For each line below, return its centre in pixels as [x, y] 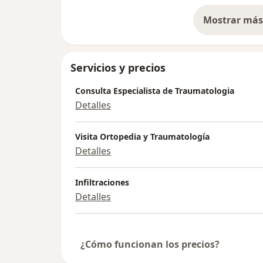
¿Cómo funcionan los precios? [150, 244]
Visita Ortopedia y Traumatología [142, 136]
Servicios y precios [118, 67]
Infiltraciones [102, 182]
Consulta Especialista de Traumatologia [155, 90]
